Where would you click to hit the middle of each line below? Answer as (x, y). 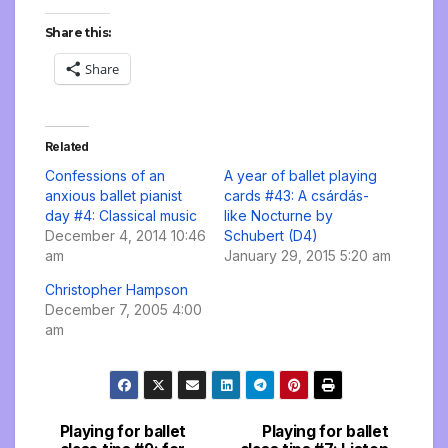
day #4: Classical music (121, 216)
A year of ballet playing (300, 176)
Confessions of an (105, 176)
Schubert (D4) (271, 236)
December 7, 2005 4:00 (123, 310)
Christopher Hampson (116, 290)
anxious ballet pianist (113, 196)
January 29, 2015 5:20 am (307, 256)
